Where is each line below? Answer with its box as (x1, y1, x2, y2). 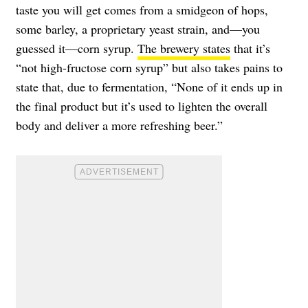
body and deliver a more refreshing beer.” (16, 116, 223, 133)
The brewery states (137, 39, 230, 56)
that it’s (230, 39, 270, 56)
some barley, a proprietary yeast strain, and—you (16, 20, 260, 37)
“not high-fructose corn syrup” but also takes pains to (16, 58, 283, 76)
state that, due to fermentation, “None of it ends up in (16, 78, 283, 95)
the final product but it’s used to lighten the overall (16, 97, 267, 114)
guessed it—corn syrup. (16, 39, 137, 56)
